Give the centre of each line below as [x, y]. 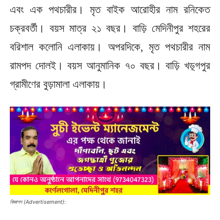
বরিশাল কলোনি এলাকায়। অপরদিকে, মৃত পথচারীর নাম [110, 47]
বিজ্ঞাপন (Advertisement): [38, 202]
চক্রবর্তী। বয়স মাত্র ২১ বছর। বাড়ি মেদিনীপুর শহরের [110, 28]
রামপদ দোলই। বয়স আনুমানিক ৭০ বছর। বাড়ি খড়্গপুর [110, 65]
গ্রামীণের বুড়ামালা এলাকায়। [58, 84]
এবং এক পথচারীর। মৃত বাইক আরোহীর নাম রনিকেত [110, 9]
